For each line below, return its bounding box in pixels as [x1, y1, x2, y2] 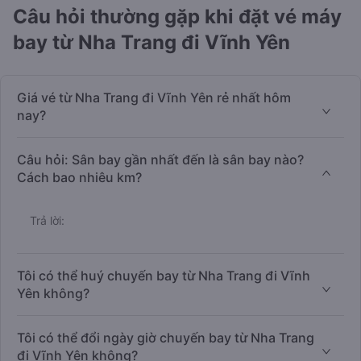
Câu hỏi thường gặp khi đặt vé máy [13, 5, 342, 29]
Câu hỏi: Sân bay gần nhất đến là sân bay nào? [17, 151, 304, 168]
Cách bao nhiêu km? [17, 169, 142, 186]
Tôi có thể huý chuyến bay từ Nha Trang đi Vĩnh [17, 268, 310, 284]
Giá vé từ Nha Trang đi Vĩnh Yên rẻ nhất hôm [17, 89, 291, 106]
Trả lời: [30, 214, 64, 228]
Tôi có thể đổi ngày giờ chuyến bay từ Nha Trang [17, 330, 314, 346]
